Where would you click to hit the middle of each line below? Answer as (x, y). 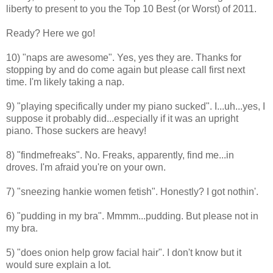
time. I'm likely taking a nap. (65, 82)
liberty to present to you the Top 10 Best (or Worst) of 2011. (131, 9)
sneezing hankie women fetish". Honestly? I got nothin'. (140, 191)
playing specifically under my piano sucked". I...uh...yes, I (143, 106)
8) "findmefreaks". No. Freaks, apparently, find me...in (120, 155)
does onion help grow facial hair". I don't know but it (131, 252)
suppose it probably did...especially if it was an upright (122, 118)
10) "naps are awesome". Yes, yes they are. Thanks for (124, 57)
